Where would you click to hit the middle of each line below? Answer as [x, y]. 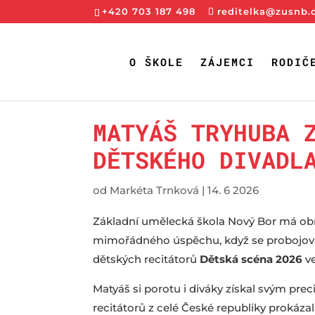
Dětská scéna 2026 [251, 259]
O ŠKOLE [156, 62]
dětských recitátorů [146, 259]
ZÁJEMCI [227, 62]
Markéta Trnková [154, 191]
